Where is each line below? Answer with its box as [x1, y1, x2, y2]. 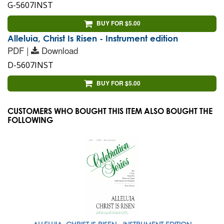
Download [41, 43, 78, 56]
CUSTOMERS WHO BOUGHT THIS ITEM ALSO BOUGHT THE [7, 106, 212, 116]
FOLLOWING [7, 115, 53, 125]
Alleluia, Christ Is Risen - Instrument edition [7, 33, 178, 43]
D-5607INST [7, 59, 53, 70]
